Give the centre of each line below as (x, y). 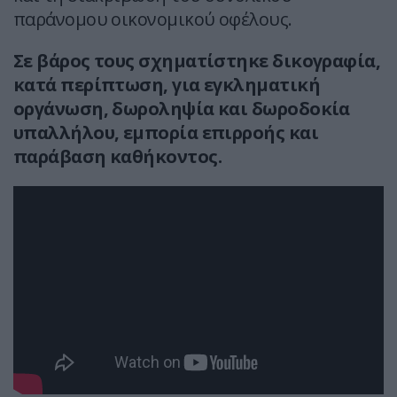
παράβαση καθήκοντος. (117, 157)
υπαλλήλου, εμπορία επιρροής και (166, 133)
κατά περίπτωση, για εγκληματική (167, 85)
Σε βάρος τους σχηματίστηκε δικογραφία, (197, 61)
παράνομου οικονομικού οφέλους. (153, 19)
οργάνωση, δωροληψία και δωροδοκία (182, 109)
